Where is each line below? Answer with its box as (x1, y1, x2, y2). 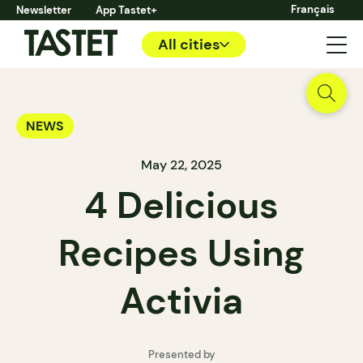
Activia (120, 277, 243, 325)
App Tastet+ (96, 3, 157, 17)
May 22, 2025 (141, 156, 222, 173)
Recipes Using (58, 229, 305, 277)
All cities (158, 34, 220, 54)
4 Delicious (84, 181, 279, 229)
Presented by (147, 348, 216, 361)
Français (291, 2, 335, 16)
